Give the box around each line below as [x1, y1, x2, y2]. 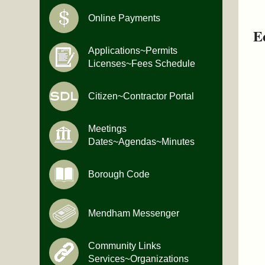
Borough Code [88, 169, 150, 180]
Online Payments [88, 13, 161, 24]
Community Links [88, 241, 161, 251]
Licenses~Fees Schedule [88, 59, 196, 69]
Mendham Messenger [88, 208, 180, 219]
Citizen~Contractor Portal [88, 91, 195, 102]
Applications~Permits [88, 46, 178, 56]
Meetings [88, 124, 127, 134]
